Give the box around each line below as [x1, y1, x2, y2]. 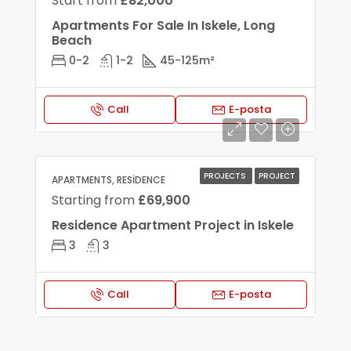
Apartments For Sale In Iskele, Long [52, 16, 275, 34]
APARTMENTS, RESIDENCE [52, 173, 165, 186]
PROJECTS [204, 170, 248, 182]
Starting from [52, 191, 138, 209]
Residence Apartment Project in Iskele [52, 216, 294, 234]
